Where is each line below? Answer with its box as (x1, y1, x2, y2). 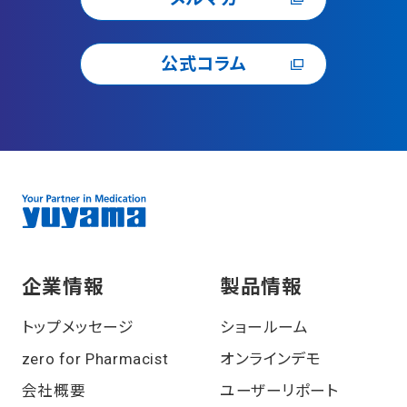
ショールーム (219, 318, 309, 337)
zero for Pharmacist (21, 350, 169, 369)
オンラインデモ (219, 350, 323, 369)
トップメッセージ (21, 318, 134, 337)
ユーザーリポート (219, 382, 339, 401)
